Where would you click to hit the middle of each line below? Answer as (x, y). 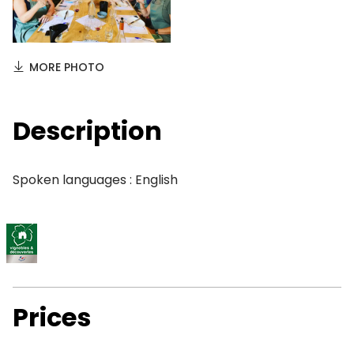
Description (87, 131)
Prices (52, 317)
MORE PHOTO (67, 67)
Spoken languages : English (95, 180)
